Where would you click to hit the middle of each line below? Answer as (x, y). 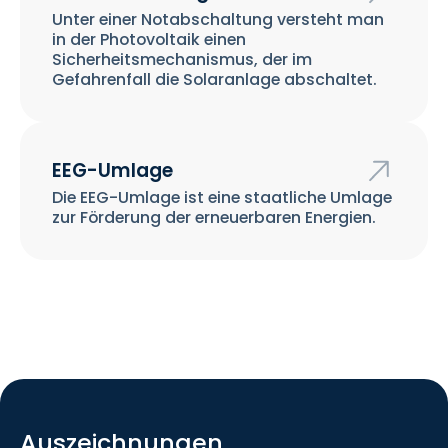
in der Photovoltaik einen (148, 39)
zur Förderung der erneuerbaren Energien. (213, 217)
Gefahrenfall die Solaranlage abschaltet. (214, 79)
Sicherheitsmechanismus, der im (181, 59)
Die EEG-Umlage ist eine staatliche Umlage (221, 197)
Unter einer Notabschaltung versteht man (217, 19)
